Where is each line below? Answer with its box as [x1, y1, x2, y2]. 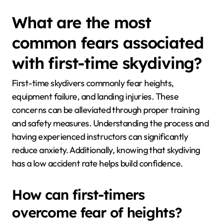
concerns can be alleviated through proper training [12, 104, 199, 116]
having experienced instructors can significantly [12, 131, 188, 143]
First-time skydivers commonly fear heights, [12, 77, 174, 89]
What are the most [12, 12, 151, 32]
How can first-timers [12, 186, 145, 204]
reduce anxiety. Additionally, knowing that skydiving [12, 144, 200, 156]
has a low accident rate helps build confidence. [12, 158, 183, 169]
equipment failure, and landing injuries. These [12, 91, 179, 103]
